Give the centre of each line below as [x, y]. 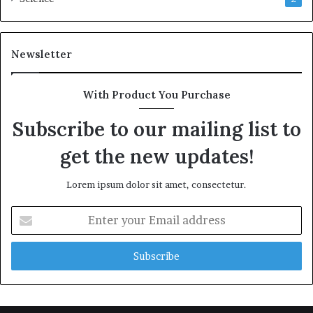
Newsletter [42, 54]
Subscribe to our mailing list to [156, 129]
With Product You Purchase [156, 94]
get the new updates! [156, 156]
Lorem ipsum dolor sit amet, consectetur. [156, 184]
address [27, 256]
